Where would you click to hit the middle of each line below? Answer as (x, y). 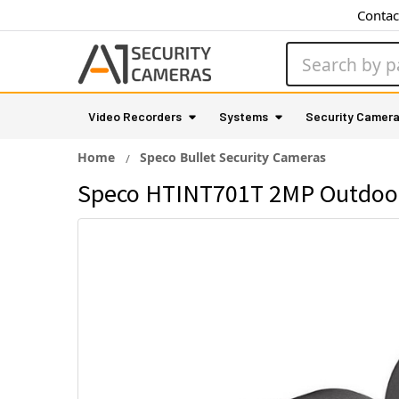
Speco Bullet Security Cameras (233, 157)
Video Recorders (135, 116)
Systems (244, 116)
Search (309, 53)
